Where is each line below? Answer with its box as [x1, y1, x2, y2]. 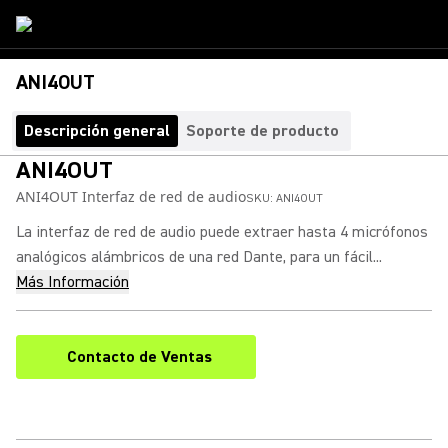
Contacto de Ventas [66, 347, 212, 367]
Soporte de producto [186, 121, 339, 141]
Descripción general [24, 121, 170, 141]
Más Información [16, 272, 129, 292]
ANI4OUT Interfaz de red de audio [16, 187, 246, 206]
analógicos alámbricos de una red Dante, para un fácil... [16, 247, 382, 267]
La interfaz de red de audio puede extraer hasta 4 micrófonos [16, 222, 428, 242]
